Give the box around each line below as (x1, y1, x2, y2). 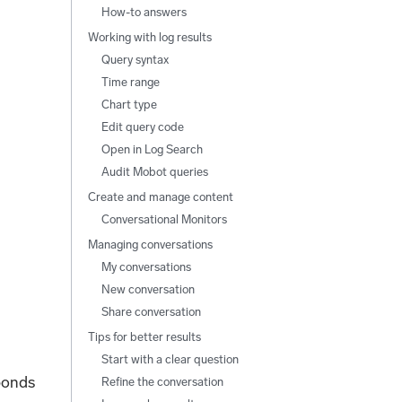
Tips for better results (87, 329, 201, 344)
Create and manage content (87, 189, 233, 204)
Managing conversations (87, 237, 213, 251)
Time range (100, 74, 160, 89)
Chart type (100, 97, 157, 111)
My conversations (100, 259, 191, 274)
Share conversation (100, 304, 201, 319)
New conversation (100, 282, 195, 296)
